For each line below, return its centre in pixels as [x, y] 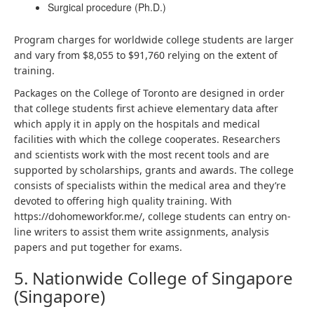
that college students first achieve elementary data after [146, 108]
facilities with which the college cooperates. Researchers [147, 139]
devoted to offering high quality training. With [123, 201]
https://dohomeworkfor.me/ [78, 216]
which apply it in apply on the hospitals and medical [137, 124]
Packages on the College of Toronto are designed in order [149, 93]
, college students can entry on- [217, 216]
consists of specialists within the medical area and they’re [150, 185]
